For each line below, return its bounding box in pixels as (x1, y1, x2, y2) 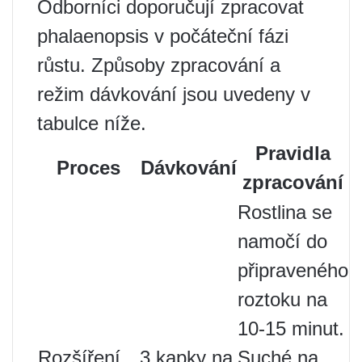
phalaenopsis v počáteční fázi (37, 24, 288, 47)
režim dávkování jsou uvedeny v (37, 82, 310, 105)
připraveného (238, 259, 348, 281)
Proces (57, 156, 120, 179)
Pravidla (255, 141, 330, 164)
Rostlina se (238, 200, 332, 223)
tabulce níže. (37, 112, 146, 134)
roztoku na (238, 288, 327, 310)
